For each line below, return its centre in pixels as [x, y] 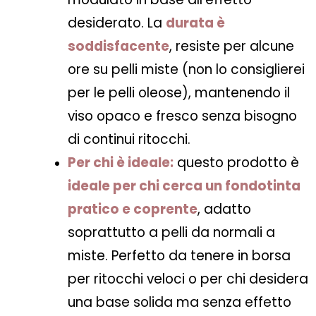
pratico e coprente [133, 209]
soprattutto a [115, 233]
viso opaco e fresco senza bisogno [182, 116]
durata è [195, 23]
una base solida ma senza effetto [180, 303]
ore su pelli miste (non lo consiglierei [186, 70]
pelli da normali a [218, 233]
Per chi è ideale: [121, 163]
